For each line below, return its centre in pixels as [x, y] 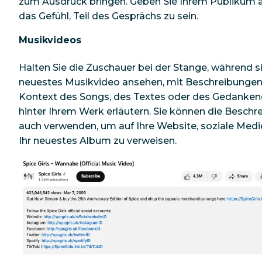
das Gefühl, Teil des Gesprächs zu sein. [110, 16]
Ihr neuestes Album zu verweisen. [98, 140]
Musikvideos [50, 40]
